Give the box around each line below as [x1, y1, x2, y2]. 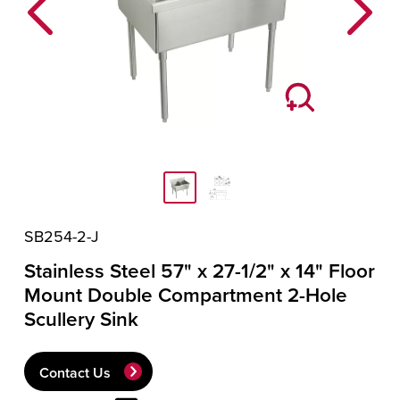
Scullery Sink [24, 304, 138, 334]
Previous [38, 12, 100, 35]
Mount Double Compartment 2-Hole [24, 280, 347, 310]
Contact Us [39, 362, 111, 383]
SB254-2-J [24, 225, 99, 248]
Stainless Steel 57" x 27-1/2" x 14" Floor [24, 256, 375, 286]
